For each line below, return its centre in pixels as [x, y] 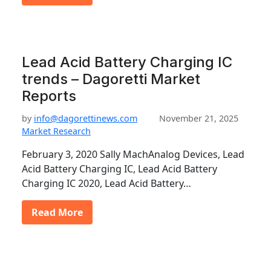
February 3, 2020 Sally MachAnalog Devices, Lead [133, 154]
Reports [49, 96]
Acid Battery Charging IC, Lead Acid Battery [119, 169]
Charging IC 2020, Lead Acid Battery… [106, 183]
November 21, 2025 [199, 118]
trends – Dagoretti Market [111, 79]
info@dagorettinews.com [86, 118]
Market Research [56, 131]
